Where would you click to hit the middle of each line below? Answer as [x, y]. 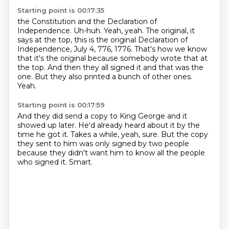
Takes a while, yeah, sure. [116, 134]
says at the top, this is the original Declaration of [102, 40]
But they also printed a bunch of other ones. [113, 77]
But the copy [184, 134]
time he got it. [44, 134]
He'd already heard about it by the [139, 125]
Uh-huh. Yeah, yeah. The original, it [134, 31]
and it [177, 116]
